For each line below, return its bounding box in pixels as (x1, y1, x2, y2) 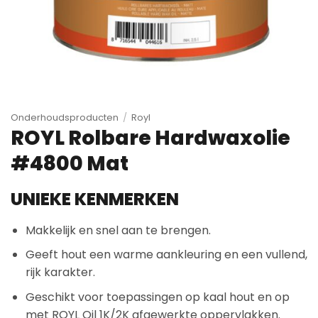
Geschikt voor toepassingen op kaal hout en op (25, 289, 290, 306)
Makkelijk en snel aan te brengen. (25, 221, 211, 238)
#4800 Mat (11, 148, 128, 177)
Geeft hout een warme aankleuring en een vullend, (25, 246, 307, 263)
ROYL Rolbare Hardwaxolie (11, 123, 290, 152)
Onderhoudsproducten (11, 111, 119, 124)
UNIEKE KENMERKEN (11, 187, 179, 211)
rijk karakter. (25, 264, 95, 281)
